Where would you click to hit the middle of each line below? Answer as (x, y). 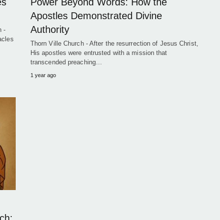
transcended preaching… (66, 62)
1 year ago (43, 75)
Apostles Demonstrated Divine (96, 16)
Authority (50, 29)
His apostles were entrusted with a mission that (99, 53)
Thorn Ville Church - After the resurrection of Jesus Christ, (114, 43)
